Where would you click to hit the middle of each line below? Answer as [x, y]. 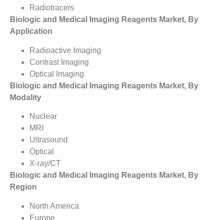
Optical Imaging [57, 74]
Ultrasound [49, 140]
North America [54, 206]
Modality [26, 97]
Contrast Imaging [59, 62]
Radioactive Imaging [65, 50]
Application [31, 31]
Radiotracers [52, 8]
